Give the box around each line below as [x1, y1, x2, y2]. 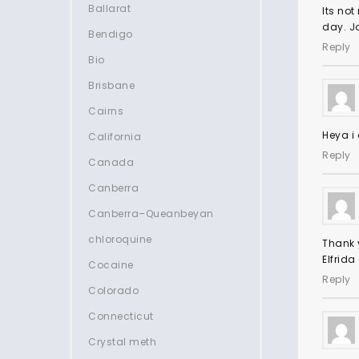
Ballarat [88, 2, 131, 15]
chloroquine [88, 232, 152, 246]
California [88, 130, 141, 143]
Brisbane [88, 79, 135, 92]
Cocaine [88, 258, 134, 272]
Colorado [88, 284, 139, 297]
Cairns [88, 104, 123, 118]
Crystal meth [88, 335, 156, 349]
